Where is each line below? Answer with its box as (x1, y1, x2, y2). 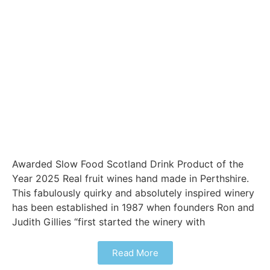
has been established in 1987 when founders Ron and (12, 201, 254, 214)
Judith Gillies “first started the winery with (12, 216, 205, 228)
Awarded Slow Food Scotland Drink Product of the (12, 158, 244, 171)
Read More (111, 247, 159, 259)
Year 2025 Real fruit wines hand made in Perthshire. (12, 172, 249, 185)
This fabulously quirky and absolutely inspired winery (12, 187, 254, 199)
